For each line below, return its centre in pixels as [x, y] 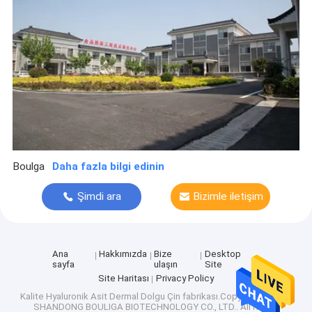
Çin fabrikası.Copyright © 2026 [228, 297]
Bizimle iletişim [228, 196]
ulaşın [166, 265]
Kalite [33, 297]
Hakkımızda [123, 254]
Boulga [28, 167]
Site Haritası [124, 278]
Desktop [223, 254]
